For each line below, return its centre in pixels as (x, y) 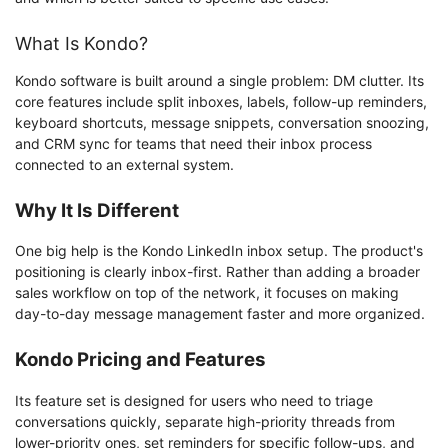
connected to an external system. (124, 164)
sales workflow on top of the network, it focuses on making (207, 293)
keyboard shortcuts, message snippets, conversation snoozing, (222, 122)
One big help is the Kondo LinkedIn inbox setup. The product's (219, 251)
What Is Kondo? (81, 43)
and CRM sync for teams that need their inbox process (193, 143)
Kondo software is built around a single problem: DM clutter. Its (219, 80)
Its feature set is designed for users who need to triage (194, 401)
